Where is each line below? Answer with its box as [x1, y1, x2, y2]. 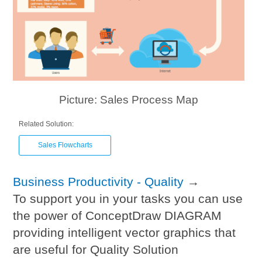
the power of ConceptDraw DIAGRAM [13, 209, 222, 223]
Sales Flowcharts [37, 141, 92, 150]
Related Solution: [19, 120, 74, 129]
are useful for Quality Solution [13, 243, 179, 257]
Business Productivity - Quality [13, 175, 184, 189]
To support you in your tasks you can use [13, 192, 243, 206]
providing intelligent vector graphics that [13, 226, 236, 240]
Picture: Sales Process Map [58, 94, 198, 106]
